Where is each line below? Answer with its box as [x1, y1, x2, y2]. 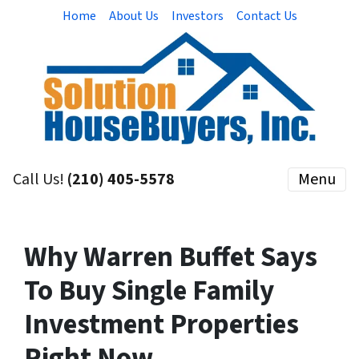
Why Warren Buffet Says [24, 237, 317, 277]
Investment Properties [24, 305, 299, 345]
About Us [108, 7, 159, 25]
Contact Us [236, 7, 297, 25]
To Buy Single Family [24, 271, 274, 311]
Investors [171, 7, 224, 25]
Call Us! [13, 168, 67, 191]
